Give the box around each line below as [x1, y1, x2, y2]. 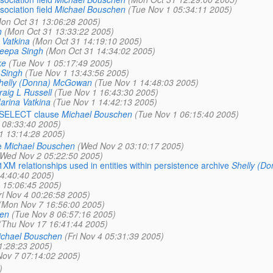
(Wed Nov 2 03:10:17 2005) [77, 140, 184, 152]
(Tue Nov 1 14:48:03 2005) [94, 76, 199, 88]
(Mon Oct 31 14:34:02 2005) [45, 44, 155, 57]
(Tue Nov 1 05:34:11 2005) [127, 2, 232, 15]
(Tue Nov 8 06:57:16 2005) [11, 208, 116, 221]
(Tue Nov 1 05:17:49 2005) [8, 56, 113, 69]
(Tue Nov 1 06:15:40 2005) [134, 108, 239, 121]
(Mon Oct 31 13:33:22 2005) [4, 24, 114, 37]
